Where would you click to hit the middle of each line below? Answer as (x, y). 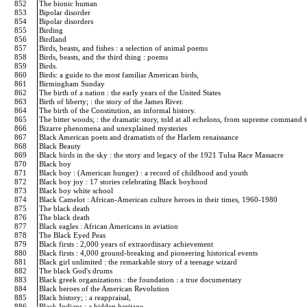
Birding (52, 30)
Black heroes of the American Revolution (105, 288)
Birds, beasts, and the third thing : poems (105, 57)
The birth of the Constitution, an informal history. (119, 110)
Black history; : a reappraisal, (86, 297)
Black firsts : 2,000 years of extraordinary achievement (127, 244)
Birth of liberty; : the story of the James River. (112, 101)
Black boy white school (77, 191)
